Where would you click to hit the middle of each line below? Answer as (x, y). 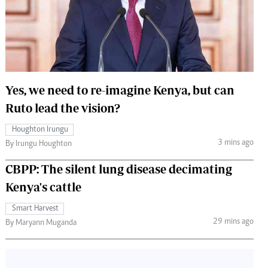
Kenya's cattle (43, 187)
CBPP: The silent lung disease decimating (119, 169)
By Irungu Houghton (44, 144)
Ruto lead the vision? (63, 108)
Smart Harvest (35, 208)
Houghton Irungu (40, 130)
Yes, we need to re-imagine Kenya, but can (120, 90)
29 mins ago (233, 222)
